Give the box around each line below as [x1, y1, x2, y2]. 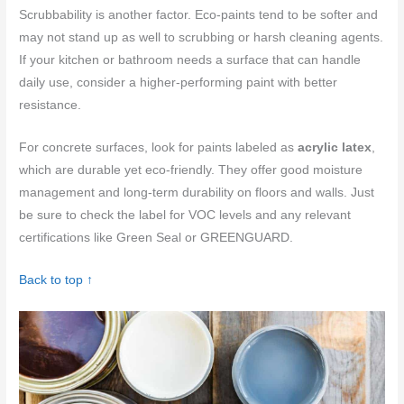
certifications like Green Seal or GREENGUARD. [19, 231, 294, 245]
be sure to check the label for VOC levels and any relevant [19, 208, 352, 223]
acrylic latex [298, 141, 372, 155]
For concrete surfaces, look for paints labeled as [19, 141, 298, 155]
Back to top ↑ [19, 273, 94, 288]
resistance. [19, 98, 82, 113]
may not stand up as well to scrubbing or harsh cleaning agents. [19, 31, 384, 45]
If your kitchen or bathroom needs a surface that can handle [19, 53, 362, 68]
